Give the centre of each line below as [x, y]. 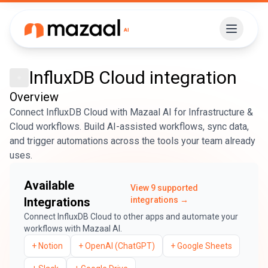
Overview [34, 97]
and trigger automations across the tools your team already [133, 141]
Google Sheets [205, 246]
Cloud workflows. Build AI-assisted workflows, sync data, [129, 127]
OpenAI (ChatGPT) [120, 246]
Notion [51, 246]
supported [177, 188]
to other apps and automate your [175, 217]
